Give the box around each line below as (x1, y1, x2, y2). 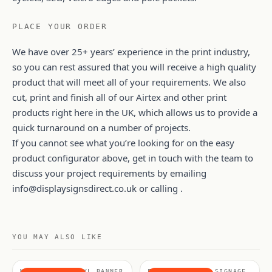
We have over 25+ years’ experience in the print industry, (12, 46, 250, 58)
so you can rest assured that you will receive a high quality (12, 61, 256, 73)
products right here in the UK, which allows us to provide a (12, 106, 257, 118)
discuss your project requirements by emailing (12, 167, 206, 179)
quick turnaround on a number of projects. (12, 121, 191, 134)
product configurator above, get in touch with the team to (12, 152, 253, 164)
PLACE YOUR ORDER (12, 22, 108, 31)
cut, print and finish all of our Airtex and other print (12, 91, 226, 103)
